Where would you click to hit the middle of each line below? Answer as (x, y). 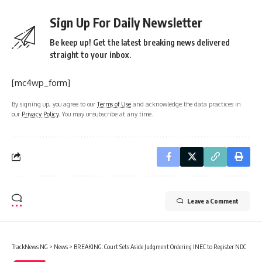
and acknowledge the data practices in (186, 104)
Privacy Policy (40, 113)
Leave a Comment (213, 201)
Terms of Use (114, 104)
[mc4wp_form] (41, 82)
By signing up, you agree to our (54, 104)
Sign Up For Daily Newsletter (126, 22)
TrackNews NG (30, 246)
